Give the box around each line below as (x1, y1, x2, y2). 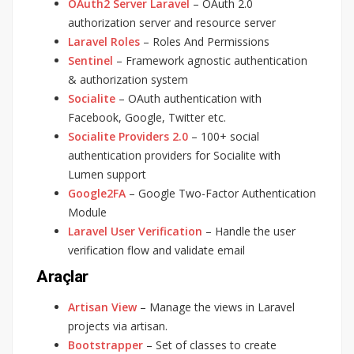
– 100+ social (188, 128, 259, 144)
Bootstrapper (68, 337, 143, 352)
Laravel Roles (68, 33, 140, 49)
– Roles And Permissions (140, 33, 269, 49)
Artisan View (68, 299, 137, 314)
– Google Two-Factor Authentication (126, 185, 316, 201)
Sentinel (68, 52, 113, 68)
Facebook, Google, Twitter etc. (68, 109, 226, 125)
